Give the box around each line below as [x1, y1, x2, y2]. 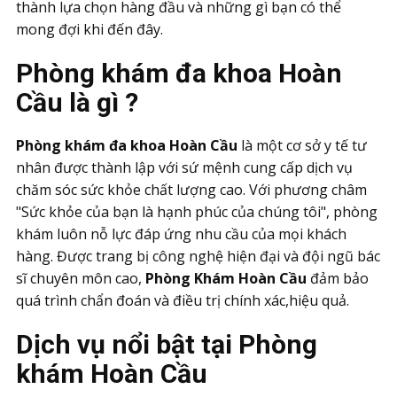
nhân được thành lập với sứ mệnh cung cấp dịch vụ [16, 158, 353, 177]
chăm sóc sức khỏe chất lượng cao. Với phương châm [16, 180, 367, 199]
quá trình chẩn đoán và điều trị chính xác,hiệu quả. [16, 291, 349, 310]
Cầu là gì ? [16, 87, 138, 118]
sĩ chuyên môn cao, [16, 269, 145, 288]
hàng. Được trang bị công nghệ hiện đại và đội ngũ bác [16, 246, 380, 266]
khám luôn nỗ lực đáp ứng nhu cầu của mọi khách [16, 224, 346, 244]
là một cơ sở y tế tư [237, 136, 367, 155]
